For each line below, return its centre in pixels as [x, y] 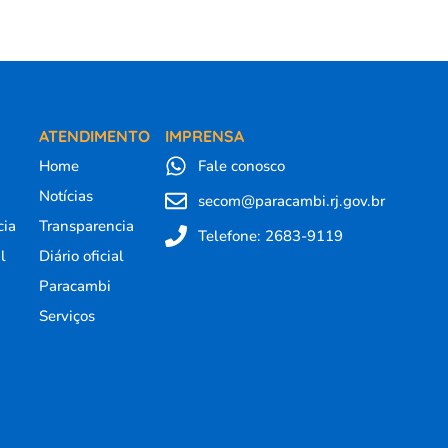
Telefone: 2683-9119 [270, 236]
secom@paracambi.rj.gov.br [291, 201]
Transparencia [86, 226]
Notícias [65, 196]
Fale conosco [241, 166]
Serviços [66, 316]
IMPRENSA [204, 136]
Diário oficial [81, 256]
